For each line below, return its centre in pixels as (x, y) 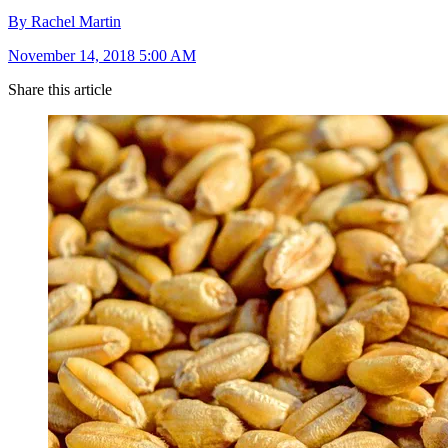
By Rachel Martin (64, 22)
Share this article (60, 90)
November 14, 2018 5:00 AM (102, 56)
